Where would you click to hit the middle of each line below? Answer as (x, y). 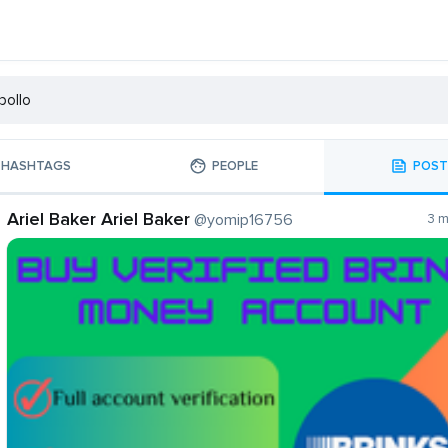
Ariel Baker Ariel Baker (98, 219)
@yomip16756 (243, 220)
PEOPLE (235, 165)
